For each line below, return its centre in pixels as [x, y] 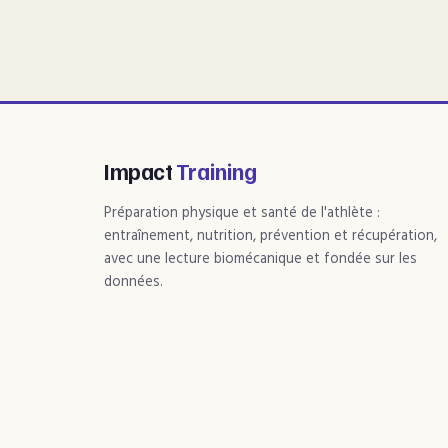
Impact [140, 171]
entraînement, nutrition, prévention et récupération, [270, 236]
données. [133, 282]
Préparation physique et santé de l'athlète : [242, 213]
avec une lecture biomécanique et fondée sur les [260, 259]
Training [216, 171]
